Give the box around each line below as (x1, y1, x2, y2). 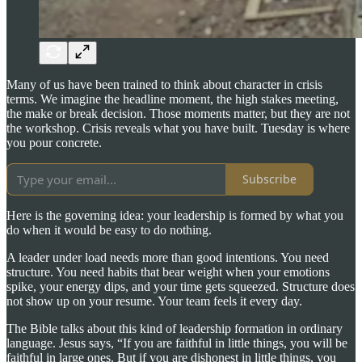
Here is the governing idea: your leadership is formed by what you (6, 208, 343, 222)
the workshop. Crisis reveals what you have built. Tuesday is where (6, 120, 350, 135)
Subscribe (242, 171, 297, 187)
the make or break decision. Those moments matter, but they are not (6, 106, 350, 120)
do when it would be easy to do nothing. (6, 222, 212, 237)
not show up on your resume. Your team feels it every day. (6, 293, 302, 308)
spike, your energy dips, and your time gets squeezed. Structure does (6, 279, 355, 293)
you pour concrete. (6, 135, 102, 149)
